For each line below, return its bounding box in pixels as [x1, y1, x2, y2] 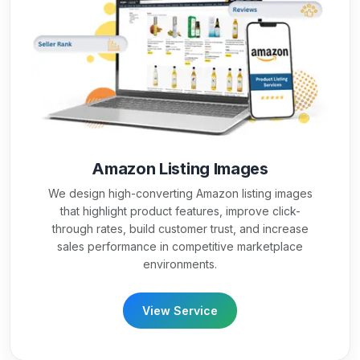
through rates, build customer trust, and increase [51, 222, 309, 236]
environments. [143, 257, 217, 272]
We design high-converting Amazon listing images [47, 186, 313, 201]
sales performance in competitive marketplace [57, 239, 303, 254]
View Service [142, 304, 218, 318]
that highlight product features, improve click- [59, 204, 301, 219]
